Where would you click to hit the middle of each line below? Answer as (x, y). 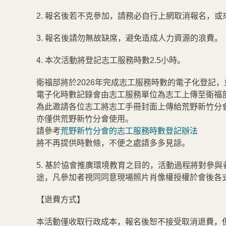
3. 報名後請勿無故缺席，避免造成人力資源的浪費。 (129, 38)
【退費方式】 (62, 200)
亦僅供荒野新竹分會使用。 (85, 119)
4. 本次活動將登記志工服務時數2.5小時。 (111, 60)
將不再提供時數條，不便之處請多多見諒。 (113, 143)
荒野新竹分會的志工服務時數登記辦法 (129, 131)
